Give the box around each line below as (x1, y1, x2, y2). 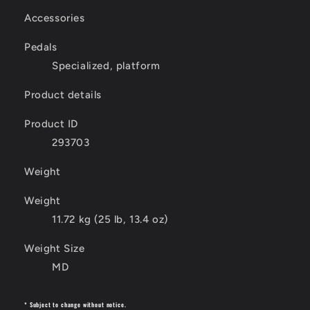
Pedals (24, 41, 57, 54)
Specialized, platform (52, 60, 161, 73)
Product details (24, 89, 102, 102)
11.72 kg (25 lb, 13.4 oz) (52, 213, 168, 226)
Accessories (24, 12, 85, 25)
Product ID (24, 118, 78, 131)
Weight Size (24, 242, 85, 255)
